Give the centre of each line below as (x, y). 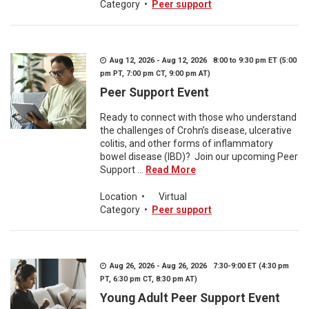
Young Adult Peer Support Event (190, 298)
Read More (171, 170)
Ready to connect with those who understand (198, 117)
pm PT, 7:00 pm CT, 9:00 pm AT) (155, 73)
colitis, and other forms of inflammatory (187, 143)
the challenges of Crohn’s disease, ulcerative (196, 130)
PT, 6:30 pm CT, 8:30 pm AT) (149, 279)
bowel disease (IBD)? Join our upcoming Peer (199, 157)
